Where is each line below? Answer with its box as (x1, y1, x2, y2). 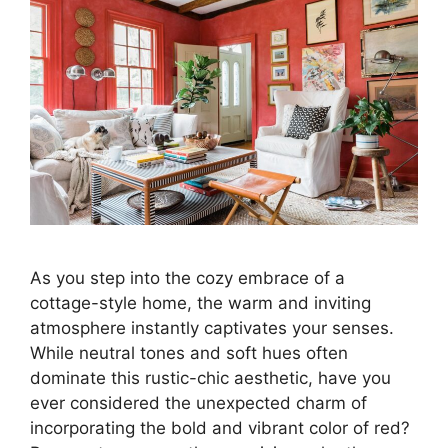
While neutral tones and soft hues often (30, 343, 348, 364)
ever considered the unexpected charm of (30, 393, 367, 414)
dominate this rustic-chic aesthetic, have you (30, 368, 391, 389)
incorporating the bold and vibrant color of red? (30, 418, 410, 439)
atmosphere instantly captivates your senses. (30, 318, 394, 339)
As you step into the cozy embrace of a (30, 268, 345, 289)
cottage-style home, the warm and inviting (30, 293, 371, 314)
